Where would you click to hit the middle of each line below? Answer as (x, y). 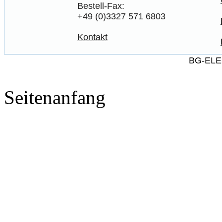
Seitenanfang (55, 98)
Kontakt (92, 37)
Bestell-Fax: (101, 6)
